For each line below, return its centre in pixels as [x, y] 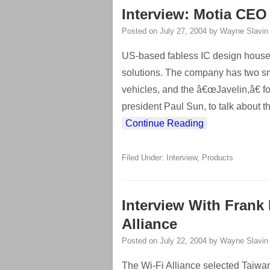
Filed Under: [144, 158]
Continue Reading [165, 123]
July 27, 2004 [183, 31]
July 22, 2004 [183, 241]
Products [218, 158]
